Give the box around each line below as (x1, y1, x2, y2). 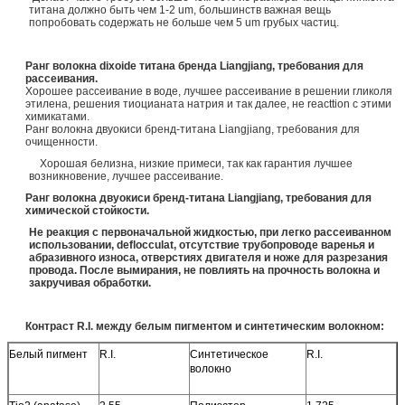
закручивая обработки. (29, 276, 151, 289)
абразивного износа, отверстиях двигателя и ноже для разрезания (29, 250, 388, 264)
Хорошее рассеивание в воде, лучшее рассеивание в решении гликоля (25, 84, 392, 98)
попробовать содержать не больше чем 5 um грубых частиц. (29, 15, 339, 29)
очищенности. (25, 135, 98, 148)
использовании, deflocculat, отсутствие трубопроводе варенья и (29, 238, 374, 251)
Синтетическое (190, 347, 268, 361)
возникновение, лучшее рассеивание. (29, 169, 223, 183)
